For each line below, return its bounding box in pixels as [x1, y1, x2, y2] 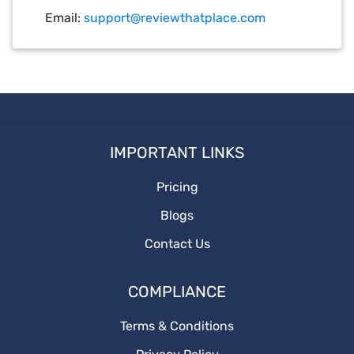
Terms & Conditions [120, 318, 234, 333]
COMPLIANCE [128, 282, 226, 301]
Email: [45, 10, 84, 25]
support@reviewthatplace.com [84, 10, 265, 25]
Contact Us [144, 236, 210, 251]
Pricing [156, 179, 198, 194]
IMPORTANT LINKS [110, 143, 244, 162]
